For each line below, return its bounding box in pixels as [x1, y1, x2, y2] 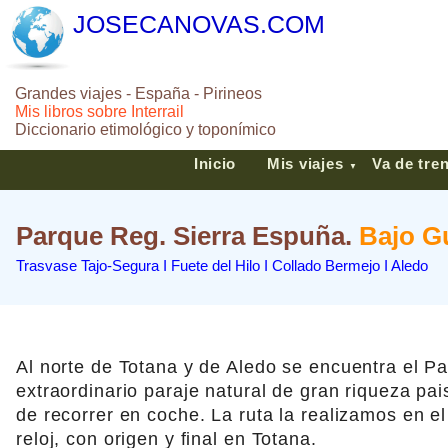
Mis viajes [267, 156, 344, 172]
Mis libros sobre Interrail [15, 103, 184, 120]
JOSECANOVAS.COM [73, 10, 325, 38]
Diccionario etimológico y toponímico [15, 121, 276, 138]
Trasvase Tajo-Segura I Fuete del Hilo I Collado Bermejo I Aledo [16, 257, 428, 274]
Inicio [193, 156, 237, 172]
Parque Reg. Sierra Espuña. [16, 221, 359, 251]
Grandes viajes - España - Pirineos [15, 85, 262, 102]
